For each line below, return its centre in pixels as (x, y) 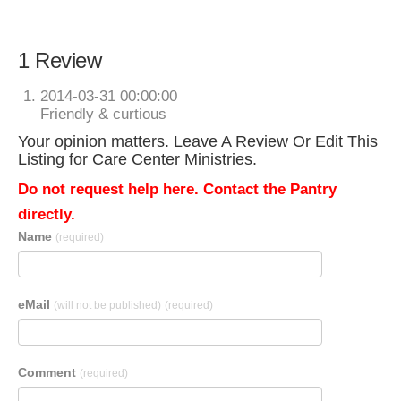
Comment (49, 372)
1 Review (60, 60)
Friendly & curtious (103, 114)
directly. (47, 214)
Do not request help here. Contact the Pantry (177, 189)
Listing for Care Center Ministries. (137, 159)
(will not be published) (107, 305)
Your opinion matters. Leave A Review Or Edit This (198, 141)
